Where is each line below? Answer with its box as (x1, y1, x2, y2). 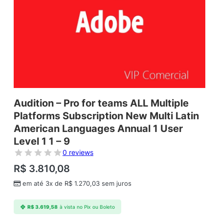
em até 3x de (22, 180, 65, 188)
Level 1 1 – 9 (14, 135, 70, 148)
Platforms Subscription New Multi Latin (14, 110, 199, 122)
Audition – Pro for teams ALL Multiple (14, 97, 189, 109)
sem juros (100, 180, 131, 188)
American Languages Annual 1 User (14, 123, 183, 135)
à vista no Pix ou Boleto (59, 204, 115, 210)
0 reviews (63, 148, 93, 157)
